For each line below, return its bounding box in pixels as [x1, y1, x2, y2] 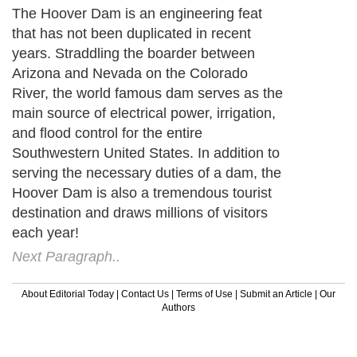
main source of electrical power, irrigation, [12, 104, 276, 121]
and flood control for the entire [12, 124, 202, 141]
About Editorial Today [22, 288, 114, 300]
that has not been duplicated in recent [12, 25, 251, 41]
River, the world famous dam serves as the [12, 84, 283, 101]
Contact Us [121, 288, 169, 300]
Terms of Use [176, 288, 233, 300]
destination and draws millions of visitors [12, 204, 268, 221]
